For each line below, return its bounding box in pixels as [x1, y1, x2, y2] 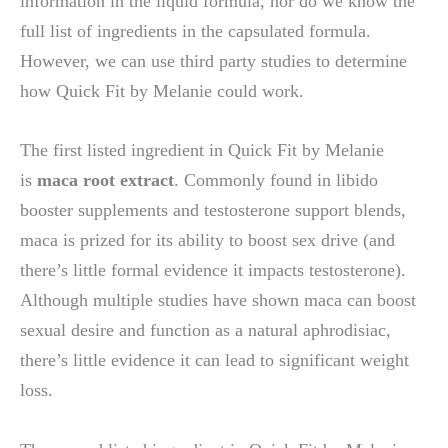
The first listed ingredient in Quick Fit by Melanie [20, 140, 384, 161]
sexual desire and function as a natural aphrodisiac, [20, 320, 391, 341]
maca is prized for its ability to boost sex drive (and [20, 230, 395, 251]
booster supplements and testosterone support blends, [20, 200, 406, 221]
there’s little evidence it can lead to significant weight [20, 350, 409, 371]
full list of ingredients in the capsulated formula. [20, 21, 371, 42]
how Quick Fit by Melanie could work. [20, 81, 304, 102]
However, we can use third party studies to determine [20, 51, 407, 72]
